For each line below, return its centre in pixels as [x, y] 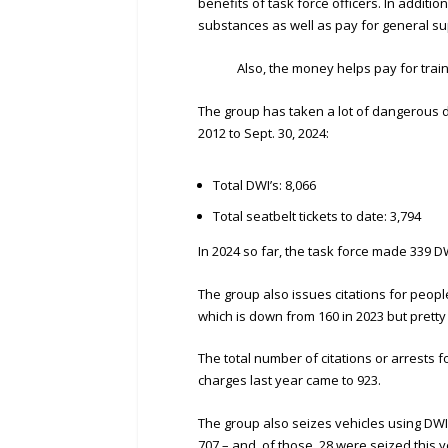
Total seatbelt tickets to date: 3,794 [316, 215]
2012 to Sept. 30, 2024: [263, 132]
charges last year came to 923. [289, 380]
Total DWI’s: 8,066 [264, 184]
